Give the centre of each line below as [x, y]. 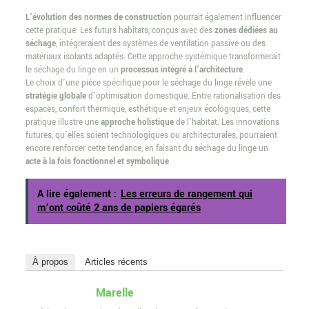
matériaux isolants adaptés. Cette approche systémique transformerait [153, 57]
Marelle [114, 293]
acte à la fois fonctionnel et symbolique [97, 162]
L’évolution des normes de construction [98, 18]
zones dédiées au [246, 31]
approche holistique [137, 123]
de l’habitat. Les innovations [226, 123]
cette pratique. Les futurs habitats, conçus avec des [120, 31]
